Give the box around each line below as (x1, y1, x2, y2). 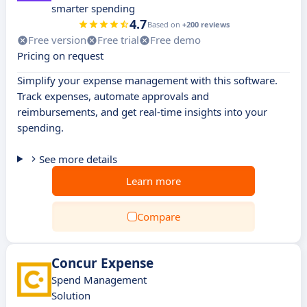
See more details (38, 152, 117, 166)
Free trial (97, 33, 139, 47)
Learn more (126, 174, 181, 188)
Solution (51, 288, 90, 302)
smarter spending (51, 1, 135, 15)
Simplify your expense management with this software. (17, 73, 278, 87)
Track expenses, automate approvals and (17, 89, 209, 103)
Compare (136, 210, 180, 223)
